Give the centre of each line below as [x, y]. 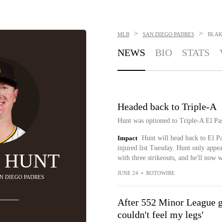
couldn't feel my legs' [160, 215]
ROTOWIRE [160, 173]
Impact [127, 138]
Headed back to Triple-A [167, 107]
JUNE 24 [128, 173]
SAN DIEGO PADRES [168, 34]
